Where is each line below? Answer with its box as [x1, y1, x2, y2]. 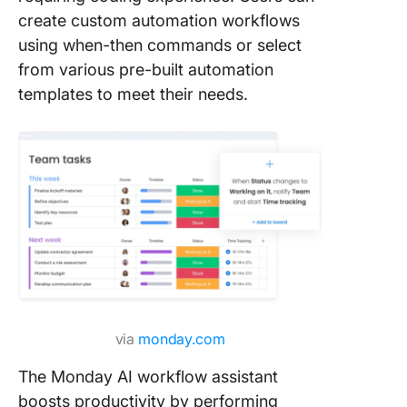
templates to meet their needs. [18, 84, 253, 104]
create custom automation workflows [18, 11, 300, 30]
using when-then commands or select [18, 35, 302, 55]
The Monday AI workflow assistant [18, 367, 278, 386]
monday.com [138, 330, 225, 348]
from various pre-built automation [18, 60, 273, 79]
